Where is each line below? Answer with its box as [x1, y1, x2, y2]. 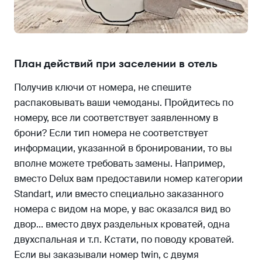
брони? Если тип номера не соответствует [14, 127, 208, 140]
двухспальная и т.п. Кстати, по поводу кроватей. [14, 233, 234, 246]
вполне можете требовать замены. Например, [14, 157, 225, 170]
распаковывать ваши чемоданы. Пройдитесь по [14, 96, 233, 109]
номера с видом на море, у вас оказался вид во [14, 203, 230, 216]
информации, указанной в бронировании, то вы [14, 142, 232, 155]
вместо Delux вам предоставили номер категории [14, 173, 243, 185]
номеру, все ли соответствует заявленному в [14, 112, 218, 125]
